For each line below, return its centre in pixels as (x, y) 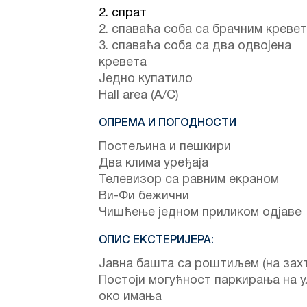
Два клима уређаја (153, 163)
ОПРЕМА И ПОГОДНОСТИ (168, 123)
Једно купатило (146, 79)
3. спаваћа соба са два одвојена (195, 46)
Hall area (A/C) (138, 95)
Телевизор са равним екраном (189, 180)
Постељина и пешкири (165, 147)
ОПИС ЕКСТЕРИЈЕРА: (156, 240)
